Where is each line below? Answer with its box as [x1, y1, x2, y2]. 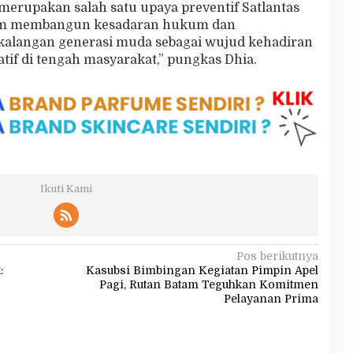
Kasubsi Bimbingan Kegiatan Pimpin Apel [85, 263, 318, 277]
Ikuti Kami [39, 182, 92, 195]
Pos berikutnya [236, 249, 318, 262]
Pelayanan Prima [223, 292, 318, 305]
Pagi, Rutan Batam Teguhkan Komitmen [98, 277, 318, 291]
